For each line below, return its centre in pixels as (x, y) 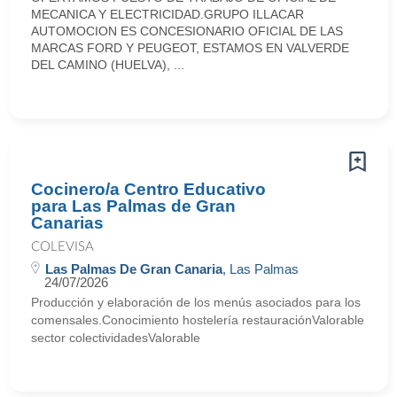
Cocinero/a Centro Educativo (148, 189)
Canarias (67, 223)
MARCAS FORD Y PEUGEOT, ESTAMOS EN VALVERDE (190, 48)
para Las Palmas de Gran (133, 206)
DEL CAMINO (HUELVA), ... (108, 65)
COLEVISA (62, 247)
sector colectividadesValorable (116, 338)
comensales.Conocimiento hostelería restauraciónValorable (198, 320)
